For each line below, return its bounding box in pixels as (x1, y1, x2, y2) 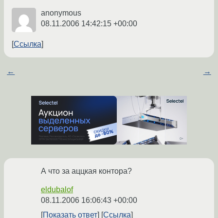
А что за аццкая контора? (41, 167, 132, 176)
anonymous (41, 9, 81, 18)
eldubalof (41, 185, 73, 194)
